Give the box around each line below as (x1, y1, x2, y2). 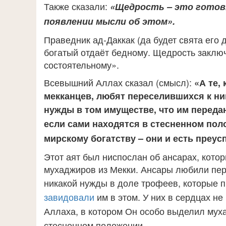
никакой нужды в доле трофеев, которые (44, 176, 220, 189)
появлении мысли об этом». (44, 15, 175, 28)
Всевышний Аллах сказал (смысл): (44, 76, 192, 89)
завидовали (44, 190, 94, 203)
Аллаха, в (44, 204, 88, 217)
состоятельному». (44, 58, 119, 71)
